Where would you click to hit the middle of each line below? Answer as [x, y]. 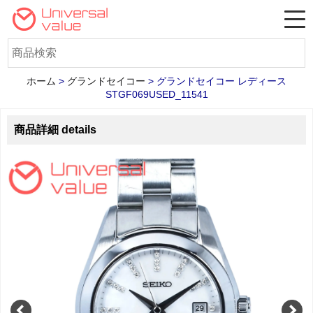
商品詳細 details [55, 129]
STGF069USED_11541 [156, 94]
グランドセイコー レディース [221, 81]
